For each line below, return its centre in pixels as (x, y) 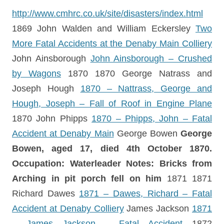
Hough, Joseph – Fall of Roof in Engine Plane (112, 103)
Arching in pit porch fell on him (89, 178)
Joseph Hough (46, 88)
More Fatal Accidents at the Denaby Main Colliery (112, 43)
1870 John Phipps (52, 118)
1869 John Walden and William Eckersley (104, 28)
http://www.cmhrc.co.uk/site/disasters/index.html (107, 13)
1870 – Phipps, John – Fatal (152, 118)
